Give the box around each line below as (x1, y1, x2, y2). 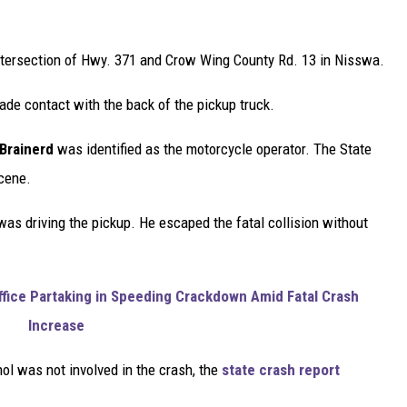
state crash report (222, 360, 340, 379)
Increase (28, 315, 84, 334)
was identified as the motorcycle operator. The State (54, 139, 372, 158)
